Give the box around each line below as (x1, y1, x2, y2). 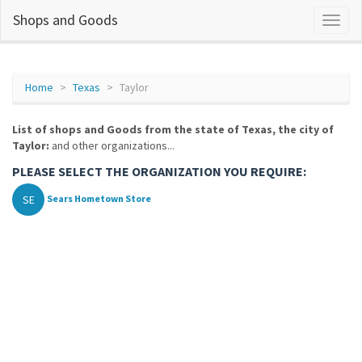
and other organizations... (49, 138, 175, 153)
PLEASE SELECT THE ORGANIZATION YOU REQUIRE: (12, 163, 306, 179)
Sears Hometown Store (47, 192, 151, 205)
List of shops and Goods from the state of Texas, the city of (12, 122, 334, 137)
